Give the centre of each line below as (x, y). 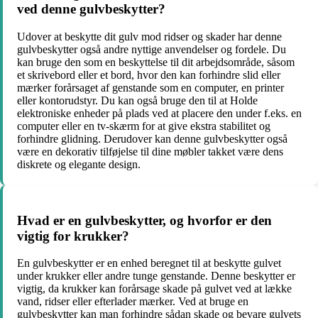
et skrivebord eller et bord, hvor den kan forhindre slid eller (149, 75)
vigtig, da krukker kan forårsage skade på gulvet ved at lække (154, 289)
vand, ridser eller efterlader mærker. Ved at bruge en (133, 302)
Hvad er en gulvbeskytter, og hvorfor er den (144, 220)
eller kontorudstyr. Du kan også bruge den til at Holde (137, 100)
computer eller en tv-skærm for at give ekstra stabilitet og (144, 126)
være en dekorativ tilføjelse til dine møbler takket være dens (150, 151)
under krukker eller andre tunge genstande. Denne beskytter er (156, 276)
